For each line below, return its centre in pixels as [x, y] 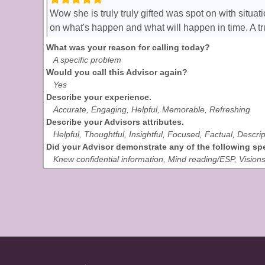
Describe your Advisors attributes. [115, 122]
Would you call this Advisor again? [117, 72]
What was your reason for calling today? [128, 47]
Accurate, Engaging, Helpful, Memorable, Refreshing [152, 109]
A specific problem [87, 60]
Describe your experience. [99, 97]
